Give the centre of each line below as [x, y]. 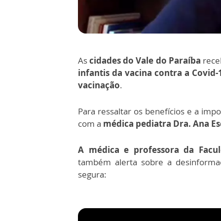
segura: [92, 175]
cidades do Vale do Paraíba [144, 61]
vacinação [99, 85]
